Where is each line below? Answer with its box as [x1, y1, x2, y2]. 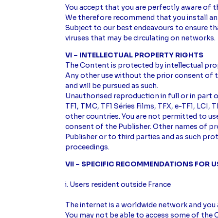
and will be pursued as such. [65, 81, 159, 91]
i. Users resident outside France [65, 180, 171, 189]
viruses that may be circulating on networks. [65, 34, 216, 43]
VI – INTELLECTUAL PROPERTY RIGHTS [65, 51, 204, 60]
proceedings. [65, 143, 110, 152]
